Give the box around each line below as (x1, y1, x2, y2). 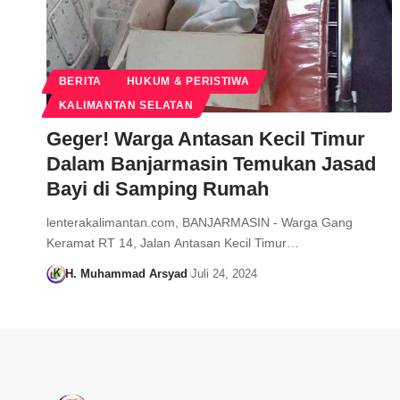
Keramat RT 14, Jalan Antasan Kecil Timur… (46, 236, 299, 251)
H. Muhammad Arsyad (64, 267, 187, 281)
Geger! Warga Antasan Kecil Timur (46, 128, 365, 151)
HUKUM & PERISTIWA (126, 76, 250, 87)
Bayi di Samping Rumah (46, 178, 269, 201)
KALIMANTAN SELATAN (58, 100, 194, 112)
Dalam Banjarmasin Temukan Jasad (46, 153, 376, 176)
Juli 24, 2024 (190, 267, 257, 281)
